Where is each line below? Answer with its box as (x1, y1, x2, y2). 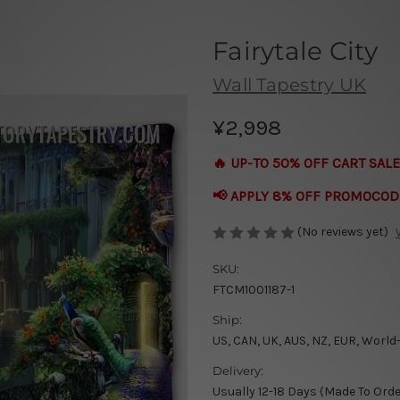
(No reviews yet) (297, 223, 388, 239)
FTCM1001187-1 (212, 282, 295, 298)
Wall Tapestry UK (212, 73, 366, 96)
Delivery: (212, 363, 263, 379)
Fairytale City (212, 35, 379, 66)
